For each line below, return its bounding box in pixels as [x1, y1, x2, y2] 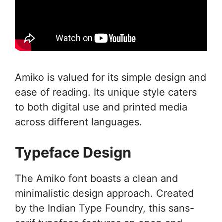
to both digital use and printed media [15, 101, 187, 113]
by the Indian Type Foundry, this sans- [15, 202, 194, 214]
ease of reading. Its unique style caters [15, 86, 197, 98]
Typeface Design [15, 143, 131, 161]
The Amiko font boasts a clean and [15, 172, 178, 184]
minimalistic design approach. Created [15, 187, 194, 199]
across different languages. [15, 115, 142, 128]
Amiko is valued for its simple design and [15, 71, 206, 83]
